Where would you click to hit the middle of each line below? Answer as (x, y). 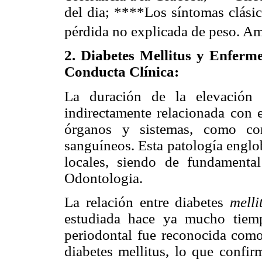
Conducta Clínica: (122, 72)
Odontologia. (104, 178)
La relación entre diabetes (147, 202)
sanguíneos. (101, 145)
